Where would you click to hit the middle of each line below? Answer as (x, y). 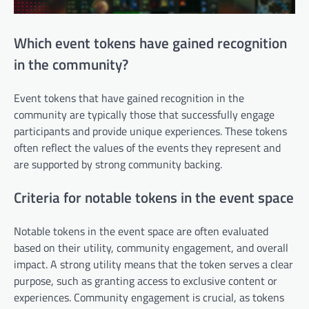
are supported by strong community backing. (118, 164)
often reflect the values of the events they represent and (147, 147)
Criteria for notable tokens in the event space (154, 197)
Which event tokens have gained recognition (150, 43)
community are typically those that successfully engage (144, 114)
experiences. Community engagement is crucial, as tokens (149, 297)
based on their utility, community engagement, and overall (151, 247)
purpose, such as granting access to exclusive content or (146, 280)
